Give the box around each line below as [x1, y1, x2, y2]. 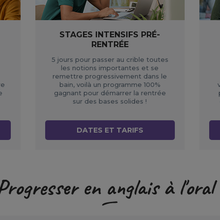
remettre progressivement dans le [53, 72, 167, 81]
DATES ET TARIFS [76, 126, 143, 135]
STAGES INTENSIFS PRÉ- [59, 30, 161, 40]
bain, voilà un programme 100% [59, 81, 161, 89]
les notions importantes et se [61, 64, 159, 72]
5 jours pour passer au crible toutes [51, 55, 168, 64]
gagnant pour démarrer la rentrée [54, 89, 166, 97]
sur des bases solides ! [73, 97, 147, 106]
